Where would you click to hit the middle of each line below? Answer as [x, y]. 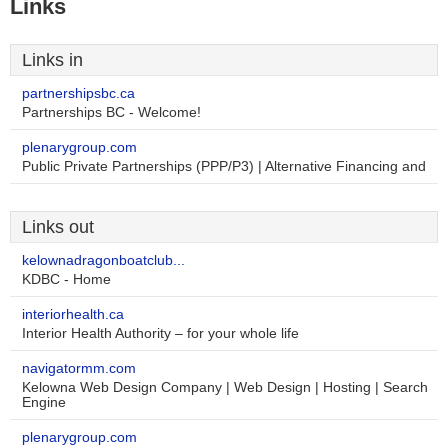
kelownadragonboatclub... [103, 260]
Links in [52, 60]
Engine [44, 402]
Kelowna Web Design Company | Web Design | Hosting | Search [225, 387]
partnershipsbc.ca [78, 93]
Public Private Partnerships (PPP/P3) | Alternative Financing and [224, 166]
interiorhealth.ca [73, 314]
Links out [58, 227]
